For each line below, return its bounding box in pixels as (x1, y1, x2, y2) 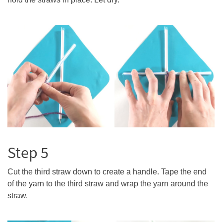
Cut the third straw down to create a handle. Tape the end (7, 167, 207, 176)
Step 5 (7, 143, 49, 163)
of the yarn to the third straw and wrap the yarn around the (7, 179, 208, 188)
